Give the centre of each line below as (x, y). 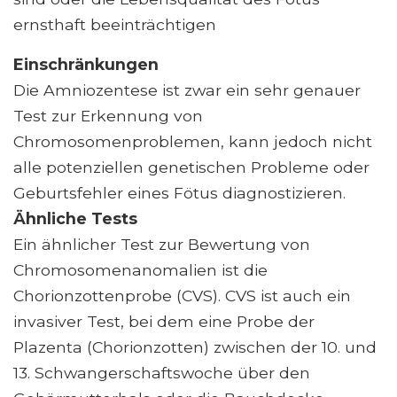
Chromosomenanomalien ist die (140, 269)
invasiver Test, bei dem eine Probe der (164, 321)
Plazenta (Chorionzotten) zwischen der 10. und (195, 346)
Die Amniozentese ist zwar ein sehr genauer (187, 90)
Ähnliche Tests (75, 218)
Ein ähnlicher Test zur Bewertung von (162, 244)
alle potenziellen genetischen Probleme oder (191, 167)
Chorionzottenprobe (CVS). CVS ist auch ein (182, 295)
